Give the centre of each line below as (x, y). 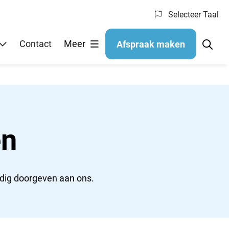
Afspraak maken (151, 44)
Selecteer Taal (192, 15)
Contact (36, 43)
